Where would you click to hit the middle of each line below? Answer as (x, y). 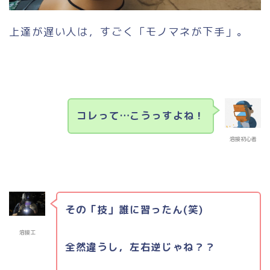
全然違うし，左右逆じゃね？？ (140, 247)
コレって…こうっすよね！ (141, 116)
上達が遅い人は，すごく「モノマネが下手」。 (129, 31)
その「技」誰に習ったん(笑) (134, 210)
